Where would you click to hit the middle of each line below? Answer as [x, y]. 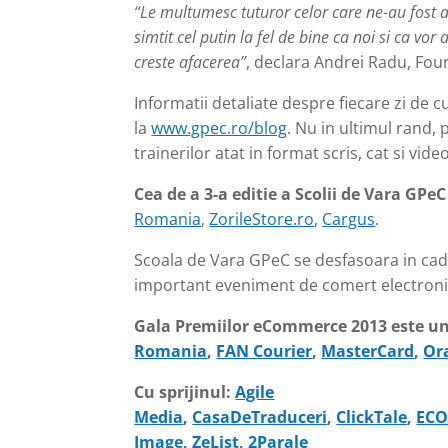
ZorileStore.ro [262, 219]
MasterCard [368, 351]
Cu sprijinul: [185, 392]
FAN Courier [264, 351]
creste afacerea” [190, 62]
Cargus [349, 219]
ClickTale [372, 417]
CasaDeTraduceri [260, 417]
